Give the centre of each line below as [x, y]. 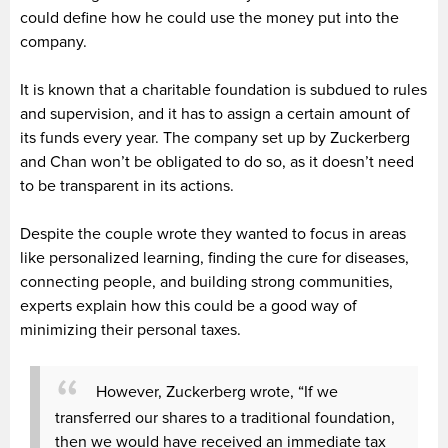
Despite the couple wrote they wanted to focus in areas [213, 233]
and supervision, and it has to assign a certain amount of [215, 113]
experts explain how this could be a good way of [188, 305]
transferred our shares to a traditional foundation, [225, 417]
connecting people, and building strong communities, [206, 281]
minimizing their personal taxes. [130, 329]
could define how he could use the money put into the [209, 17]
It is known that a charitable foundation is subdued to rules [223, 89]
